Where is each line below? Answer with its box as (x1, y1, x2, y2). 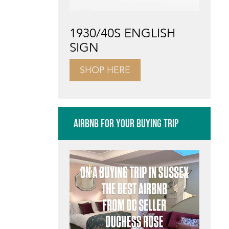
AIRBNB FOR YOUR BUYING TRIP (74, 117, 178, 130)
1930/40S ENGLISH (70, 25, 175, 41)
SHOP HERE (80, 63, 130, 76)
